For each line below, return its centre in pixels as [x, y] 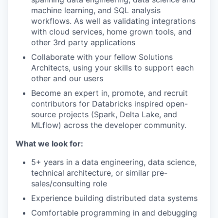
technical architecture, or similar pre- [99, 173]
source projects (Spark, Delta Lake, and [104, 114]
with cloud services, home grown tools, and [111, 32]
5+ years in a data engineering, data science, [114, 162]
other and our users [67, 78]
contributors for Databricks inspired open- [109, 104]
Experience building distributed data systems [114, 198]
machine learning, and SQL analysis [96, 10]
